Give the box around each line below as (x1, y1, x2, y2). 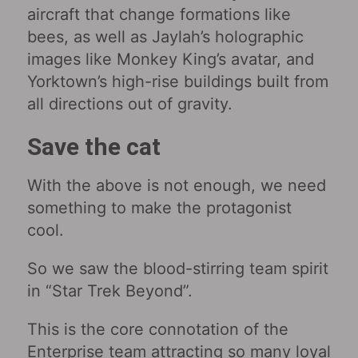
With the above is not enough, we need (26, 175, 326, 195)
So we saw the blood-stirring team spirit (26, 258, 328, 278)
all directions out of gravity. (26, 93, 233, 113)
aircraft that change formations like (26, 4, 291, 24)
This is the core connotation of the (26, 319, 288, 339)
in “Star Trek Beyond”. (26, 280, 193, 300)
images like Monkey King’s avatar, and (26, 49, 314, 69)
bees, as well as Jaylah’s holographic (26, 26, 304, 46)
